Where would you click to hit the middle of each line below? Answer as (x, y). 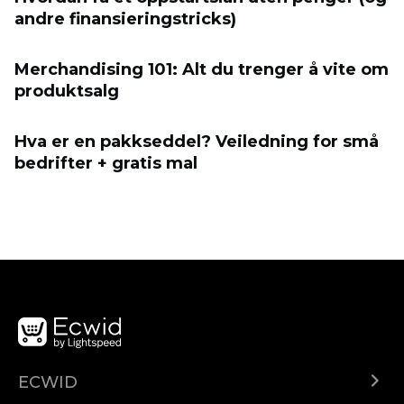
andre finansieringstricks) (125, 19)
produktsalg (67, 92)
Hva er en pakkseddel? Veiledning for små (197, 142)
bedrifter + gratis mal (106, 164)
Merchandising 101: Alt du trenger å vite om (202, 70)
